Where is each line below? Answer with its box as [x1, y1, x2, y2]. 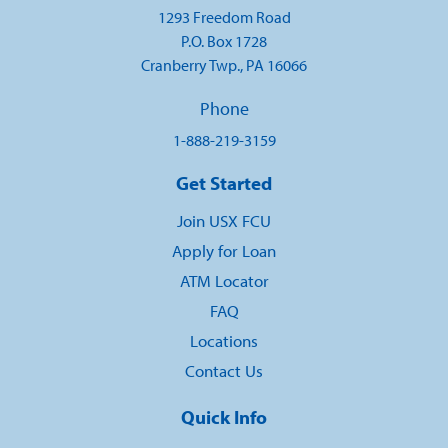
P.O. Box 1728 [181, 31, 267, 52]
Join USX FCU [177, 210, 271, 232]
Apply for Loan [172, 240, 276, 262]
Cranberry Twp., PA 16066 [141, 55, 307, 76]
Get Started [176, 171, 272, 196]
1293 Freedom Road [157, 7, 291, 28]
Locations [190, 330, 258, 352]
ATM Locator [179, 270, 269, 292]
